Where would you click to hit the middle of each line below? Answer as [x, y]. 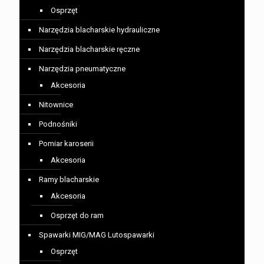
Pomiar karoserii [66, 143]
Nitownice [56, 104]
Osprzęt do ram [77, 215]
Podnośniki [58, 124]
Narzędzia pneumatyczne [82, 68]
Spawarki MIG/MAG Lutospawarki [97, 235]
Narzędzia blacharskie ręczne [89, 49]
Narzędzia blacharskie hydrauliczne [99, 29]
